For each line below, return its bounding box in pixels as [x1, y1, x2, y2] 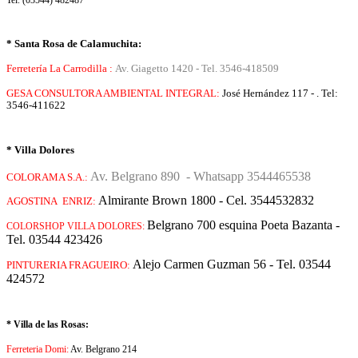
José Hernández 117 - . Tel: [222, 88, 338, 99]
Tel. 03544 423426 [6, 233, 102, 247]
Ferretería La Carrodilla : [6, 63, 115, 74]
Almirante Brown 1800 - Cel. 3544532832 [98, 193, 314, 208]
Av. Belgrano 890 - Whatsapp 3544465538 [90, 169, 311, 183]
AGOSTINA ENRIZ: [6, 196, 98, 208]
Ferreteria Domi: [6, 343, 69, 355]
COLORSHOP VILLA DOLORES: [6, 221, 147, 233]
